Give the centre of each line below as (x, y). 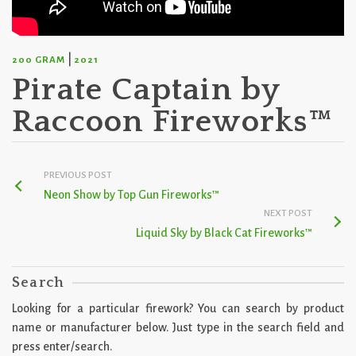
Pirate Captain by (146, 90)
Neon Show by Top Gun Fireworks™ (132, 195)
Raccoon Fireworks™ (173, 122)
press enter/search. (62, 346)
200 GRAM (39, 60)
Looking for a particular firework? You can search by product (178, 308)
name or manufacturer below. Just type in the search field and (178, 327)
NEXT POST (288, 213)
